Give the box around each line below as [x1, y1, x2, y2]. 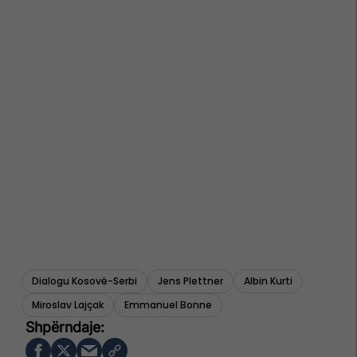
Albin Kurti [244, 274, 292, 288]
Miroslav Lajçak [32, 298, 104, 312]
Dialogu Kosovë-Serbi [32, 274, 137, 288]
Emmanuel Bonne [124, 298, 212, 312]
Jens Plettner [158, 274, 223, 288]
